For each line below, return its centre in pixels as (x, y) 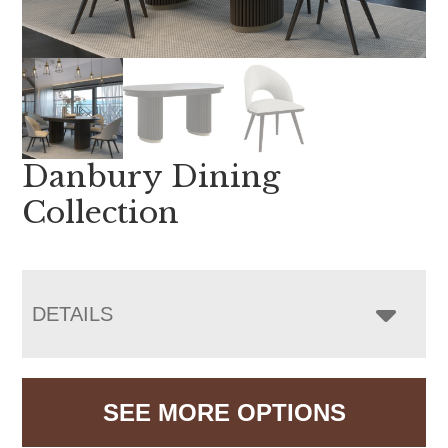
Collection (101, 212)
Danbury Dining (151, 176)
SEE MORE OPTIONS (224, 412)
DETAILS (73, 313)
